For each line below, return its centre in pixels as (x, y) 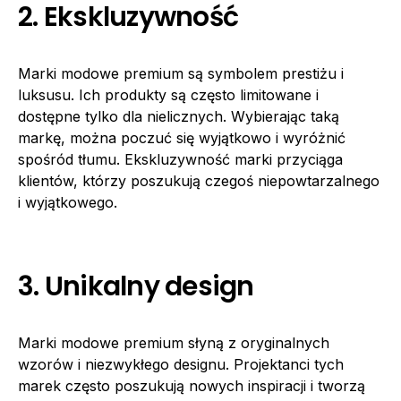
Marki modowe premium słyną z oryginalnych (174, 343)
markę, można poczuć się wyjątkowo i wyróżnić (182, 138)
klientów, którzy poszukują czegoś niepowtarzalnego (199, 181)
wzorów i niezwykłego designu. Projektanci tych (181, 364)
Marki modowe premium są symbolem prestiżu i (181, 73)
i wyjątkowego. (68, 202)
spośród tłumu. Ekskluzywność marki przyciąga (180, 159)
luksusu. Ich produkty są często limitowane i (168, 95)
